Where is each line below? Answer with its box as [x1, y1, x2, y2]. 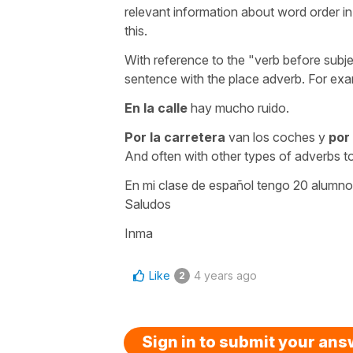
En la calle [124, 99, 188, 116]
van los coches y [225, 128, 329, 145]
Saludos [124, 195, 171, 212]
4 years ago [194, 268, 257, 282]
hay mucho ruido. [188, 99, 289, 116]
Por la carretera [124, 128, 225, 145]
